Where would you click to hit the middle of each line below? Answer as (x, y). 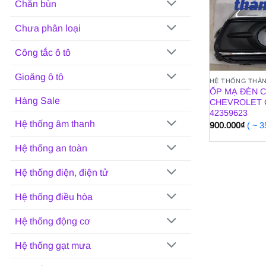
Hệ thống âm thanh (55, 124)
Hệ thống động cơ (53, 221)
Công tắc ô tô (43, 53)
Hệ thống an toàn (51, 148)
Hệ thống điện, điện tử (62, 173)
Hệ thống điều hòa (54, 197)
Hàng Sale (37, 100)
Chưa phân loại (48, 28)
